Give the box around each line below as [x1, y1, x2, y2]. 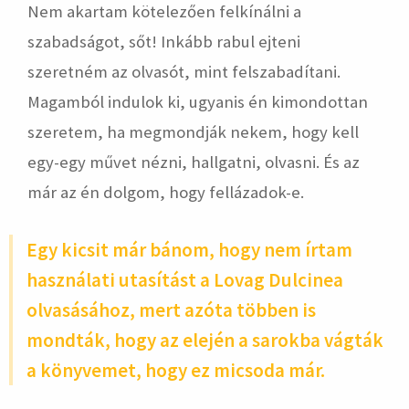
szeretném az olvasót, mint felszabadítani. [27, 61, 341, 82]
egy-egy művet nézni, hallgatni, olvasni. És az [27, 152, 360, 173]
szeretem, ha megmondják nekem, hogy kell [27, 121, 359, 142]
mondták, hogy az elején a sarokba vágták [26, 328, 383, 352]
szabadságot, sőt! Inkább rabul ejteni [27, 31, 300, 52]
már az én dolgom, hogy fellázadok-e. [27, 182, 308, 203]
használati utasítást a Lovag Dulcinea [26, 267, 343, 292]
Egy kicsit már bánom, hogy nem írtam [26, 237, 352, 262]
